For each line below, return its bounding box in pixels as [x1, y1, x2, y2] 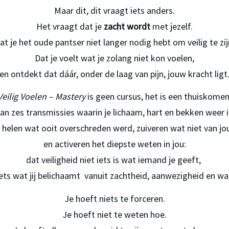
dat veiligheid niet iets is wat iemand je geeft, [26, 154, 203, 166]
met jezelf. [150, 20, 193, 32]
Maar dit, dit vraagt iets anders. [54, 4, 175, 16]
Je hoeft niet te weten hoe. [62, 208, 167, 220]
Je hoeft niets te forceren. [64, 192, 165, 204]
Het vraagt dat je [36, 20, 104, 32]
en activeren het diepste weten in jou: [43, 138, 186, 150]
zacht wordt [104, 20, 150, 32]
